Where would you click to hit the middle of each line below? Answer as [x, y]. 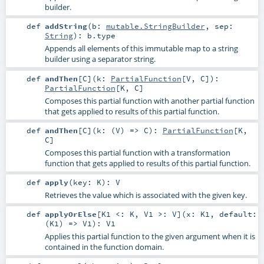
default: [238, 214]
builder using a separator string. [100, 59]
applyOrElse [70, 214]
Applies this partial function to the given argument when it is [150, 236]
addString [66, 26]
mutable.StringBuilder [155, 26]
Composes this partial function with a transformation [137, 152]
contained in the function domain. [104, 247]
